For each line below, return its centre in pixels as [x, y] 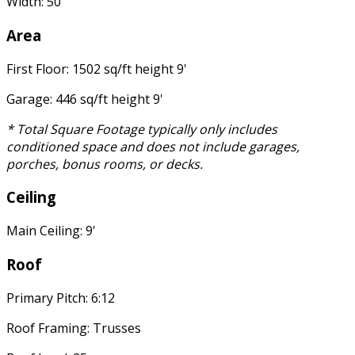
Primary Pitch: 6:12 [61, 298]
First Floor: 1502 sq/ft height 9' [97, 69]
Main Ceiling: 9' [51, 231]
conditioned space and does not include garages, [153, 146]
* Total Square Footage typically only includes [142, 129]
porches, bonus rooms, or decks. [105, 164]
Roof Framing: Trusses [74, 328]
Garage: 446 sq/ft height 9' [85, 99]
